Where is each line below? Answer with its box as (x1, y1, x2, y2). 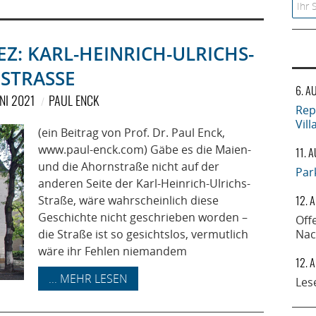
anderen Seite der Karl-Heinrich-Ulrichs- (38, 176, 250, 191)
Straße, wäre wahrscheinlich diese (38, 193, 219, 208)
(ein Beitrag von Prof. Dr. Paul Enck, (38, 125, 225, 140)
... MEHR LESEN (49, 271, 128, 286)
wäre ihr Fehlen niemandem (38, 243, 187, 259)
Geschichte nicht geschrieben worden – (38, 209, 248, 225)
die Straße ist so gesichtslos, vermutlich (38, 226, 248, 242)
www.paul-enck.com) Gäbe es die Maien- (38, 142, 251, 157)
